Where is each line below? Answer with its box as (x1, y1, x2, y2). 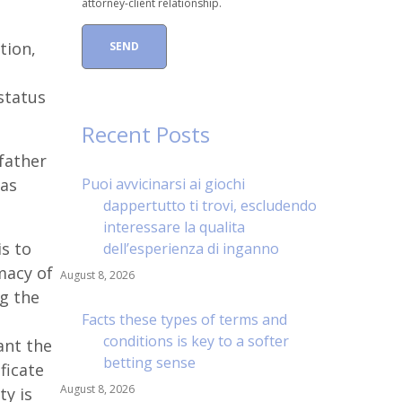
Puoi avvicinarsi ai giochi (82, 174, 245, 194)
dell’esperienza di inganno (103, 239, 279, 258)
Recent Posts (82, 119, 210, 149)
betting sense (103, 353, 196, 372)
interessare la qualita (103, 217, 245, 237)
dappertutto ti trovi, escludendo (103, 196, 317, 215)
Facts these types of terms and (82, 310, 287, 329)
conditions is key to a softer (103, 331, 289, 351)
